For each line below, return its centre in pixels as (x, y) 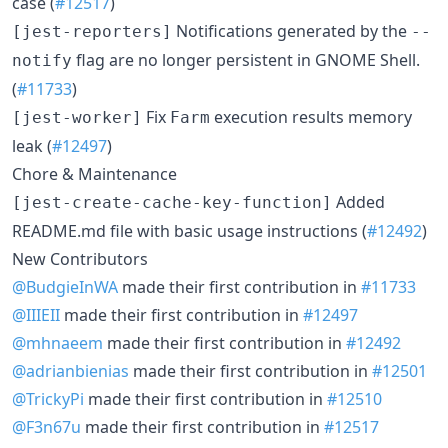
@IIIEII (36, 314)
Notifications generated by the (291, 30)
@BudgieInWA (65, 286)
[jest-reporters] (92, 31)
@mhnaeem (57, 342)
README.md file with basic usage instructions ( (189, 230)
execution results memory (311, 116)
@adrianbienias (70, 370)
